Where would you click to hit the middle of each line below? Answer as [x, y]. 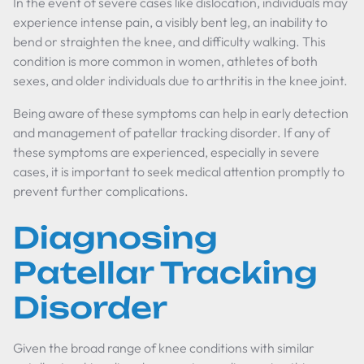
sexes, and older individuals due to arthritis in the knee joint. [180, 80]
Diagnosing [115, 238]
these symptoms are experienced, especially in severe [166, 152]
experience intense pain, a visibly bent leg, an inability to [170, 22]
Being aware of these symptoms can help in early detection [181, 113]
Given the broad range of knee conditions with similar [164, 348]
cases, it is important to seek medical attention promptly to [179, 171]
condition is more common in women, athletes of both [165, 61]
